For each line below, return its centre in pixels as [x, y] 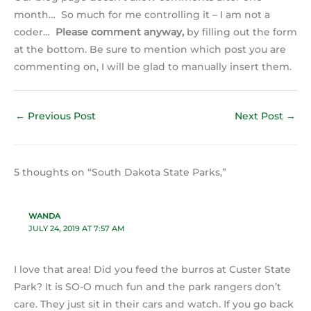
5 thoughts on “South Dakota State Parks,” [120, 172]
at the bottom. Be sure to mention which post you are [150, 50]
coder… [35, 32]
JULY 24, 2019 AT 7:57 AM [76, 228]
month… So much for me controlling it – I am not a [142, 15]
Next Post [260, 116]
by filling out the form [241, 32]
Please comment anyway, [120, 32]
